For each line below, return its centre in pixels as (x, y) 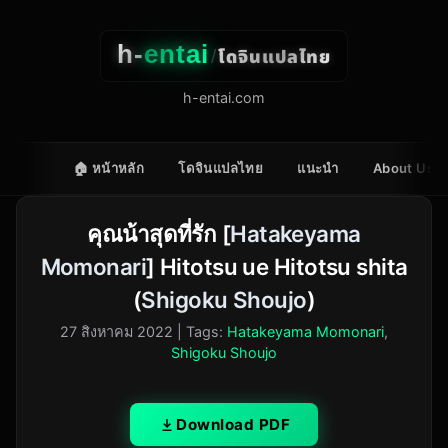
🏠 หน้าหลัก (109, 168)
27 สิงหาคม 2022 (116, 332)
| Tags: (202, 332)
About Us (403, 168)
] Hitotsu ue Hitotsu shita (277, 267)
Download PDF (233, 425)
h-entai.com (224, 97)
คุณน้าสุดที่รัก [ (159, 234)
